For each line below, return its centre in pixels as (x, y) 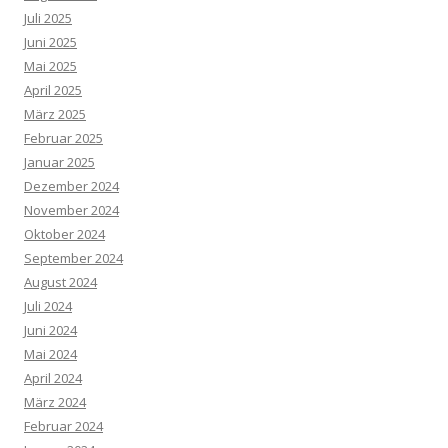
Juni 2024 (50, 329)
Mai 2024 (50, 353)
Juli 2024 (48, 305)
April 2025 (53, 89)
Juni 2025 (50, 41)
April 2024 (53, 377)
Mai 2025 (50, 65)
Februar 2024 (63, 425)
